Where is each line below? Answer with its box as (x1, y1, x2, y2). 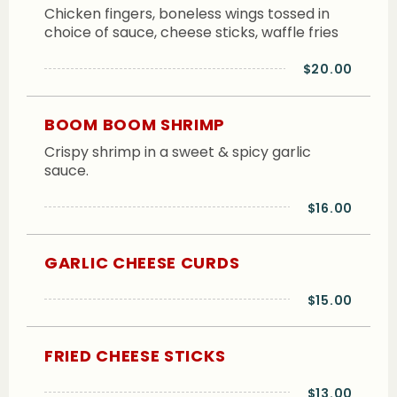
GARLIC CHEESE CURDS (44, 252, 240, 275)
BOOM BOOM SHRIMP (44, 113, 226, 136)
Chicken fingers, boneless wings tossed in (44, 3, 330, 24)
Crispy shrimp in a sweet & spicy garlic (44, 141, 311, 162)
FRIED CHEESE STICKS (44, 344, 226, 367)
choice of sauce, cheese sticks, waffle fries (44, 21, 339, 43)
